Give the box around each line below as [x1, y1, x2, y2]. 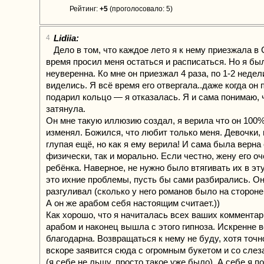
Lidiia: [54, 33, 79, 43]
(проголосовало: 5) [108, 5, 173, 13]
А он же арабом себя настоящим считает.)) [46, 198, 220, 208]
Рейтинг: [70, 5, 100, 13]
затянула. [46, 104, 85, 114]
